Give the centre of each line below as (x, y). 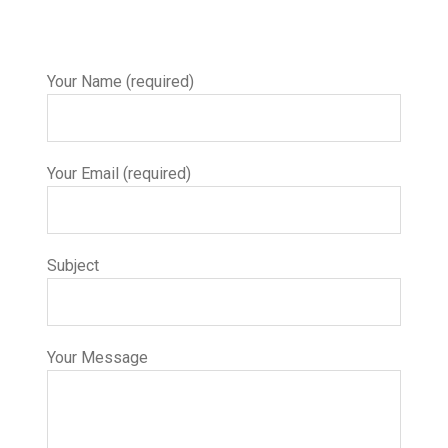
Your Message (98, 358)
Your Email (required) (119, 174)
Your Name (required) (121, 82)
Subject (73, 266)
